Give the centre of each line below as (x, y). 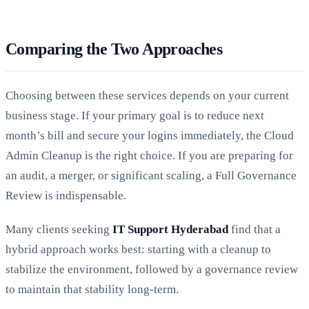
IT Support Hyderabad (170, 229)
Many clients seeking (59, 229)
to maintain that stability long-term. (92, 289)
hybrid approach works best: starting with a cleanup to (138, 249)
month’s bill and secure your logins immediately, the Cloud (150, 135)
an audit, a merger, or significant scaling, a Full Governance (151, 175)
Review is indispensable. (66, 195)
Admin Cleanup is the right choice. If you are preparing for (149, 155)
